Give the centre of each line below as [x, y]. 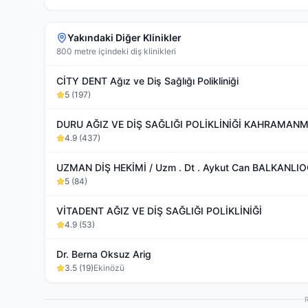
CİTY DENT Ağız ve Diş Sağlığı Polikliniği [147, 81]
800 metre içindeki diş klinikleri [116, 51]
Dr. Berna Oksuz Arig [104, 254]
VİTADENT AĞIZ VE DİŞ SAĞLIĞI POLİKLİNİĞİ [159, 211]
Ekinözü [109, 268]
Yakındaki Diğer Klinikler [124, 37]
